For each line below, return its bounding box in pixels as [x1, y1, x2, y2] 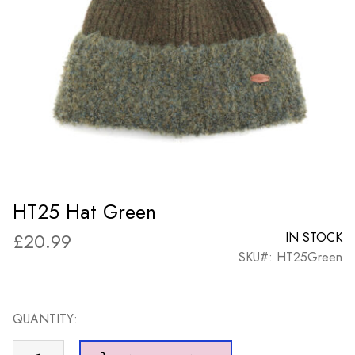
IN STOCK [285, 227, 342, 246]
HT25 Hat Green [13, 197, 156, 226]
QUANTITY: [13, 309, 78, 328]
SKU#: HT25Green [239, 247, 342, 266]
